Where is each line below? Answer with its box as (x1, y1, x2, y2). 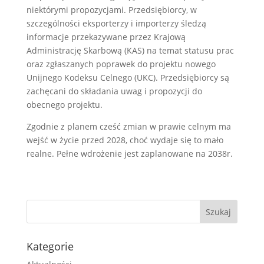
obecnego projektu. (26, 99, 103, 110)
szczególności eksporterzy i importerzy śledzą (26, 18, 206, 29)
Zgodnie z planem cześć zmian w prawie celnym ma (26, 121, 231, 132)
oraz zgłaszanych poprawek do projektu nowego (26, 58, 216, 70)
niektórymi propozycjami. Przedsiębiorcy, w (26, 4, 197, 15)
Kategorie (26, 239, 74, 253)
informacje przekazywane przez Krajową (26, 31, 186, 42)
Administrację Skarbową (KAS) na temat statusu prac (26, 45, 234, 56)
